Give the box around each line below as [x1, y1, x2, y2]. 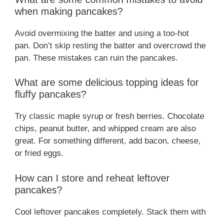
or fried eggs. [15, 148, 64, 158]
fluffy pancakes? [15, 89, 86, 100]
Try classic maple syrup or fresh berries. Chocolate [15, 111, 204, 121]
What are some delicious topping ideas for [15, 77, 199, 88]
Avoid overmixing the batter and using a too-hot [15, 28, 189, 38]
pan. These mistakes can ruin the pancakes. [15, 53, 178, 63]
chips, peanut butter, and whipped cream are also [15, 124, 196, 134]
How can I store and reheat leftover [15, 172, 170, 184]
